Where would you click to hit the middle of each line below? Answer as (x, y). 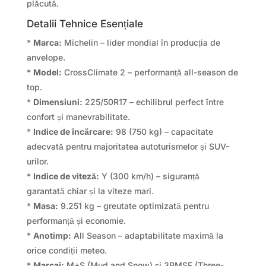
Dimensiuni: (58, 102)
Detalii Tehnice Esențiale (85, 24)
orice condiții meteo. (66, 251)
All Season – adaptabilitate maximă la (147, 236)
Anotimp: (52, 236)
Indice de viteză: (66, 176)
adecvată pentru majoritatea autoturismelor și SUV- (128, 147)
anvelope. (46, 58)
